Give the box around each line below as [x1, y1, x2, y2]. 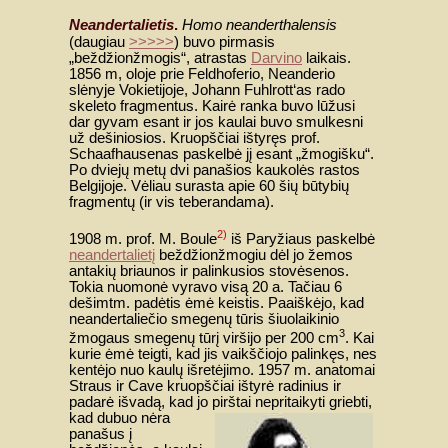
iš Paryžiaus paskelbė [227, 231, 375, 248]
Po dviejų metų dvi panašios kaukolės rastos [69, 161, 360, 178]
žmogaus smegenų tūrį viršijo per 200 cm [69, 330, 339, 347]
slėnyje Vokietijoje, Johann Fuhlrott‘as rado [69, 81, 345, 98]
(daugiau [69, 33, 129, 50]
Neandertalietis [69, 15, 174, 33]
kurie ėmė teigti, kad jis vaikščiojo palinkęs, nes [69, 346, 377, 363]
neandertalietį [69, 247, 155, 264]
